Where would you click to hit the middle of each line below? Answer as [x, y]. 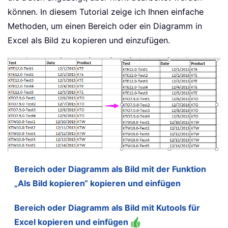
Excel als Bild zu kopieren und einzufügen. [89, 40]
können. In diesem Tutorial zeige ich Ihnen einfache [106, 12]
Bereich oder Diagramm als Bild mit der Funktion [110, 169]
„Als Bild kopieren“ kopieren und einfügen [97, 183]
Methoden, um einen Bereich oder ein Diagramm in [105, 26]
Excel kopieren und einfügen [72, 222]
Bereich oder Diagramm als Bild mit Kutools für [107, 207]
